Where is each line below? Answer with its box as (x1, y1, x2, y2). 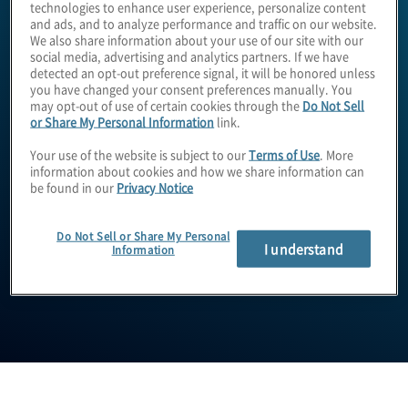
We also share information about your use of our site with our (30, 30, 364, 48)
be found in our (30, 178, 117, 196)
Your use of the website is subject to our (30, 145, 250, 163)
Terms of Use (249, 145, 321, 163)
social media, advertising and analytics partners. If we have (30, 46, 350, 65)
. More (320, 145, 354, 163)
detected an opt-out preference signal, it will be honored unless (30, 63, 376, 81)
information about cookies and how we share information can (30, 161, 365, 179)
